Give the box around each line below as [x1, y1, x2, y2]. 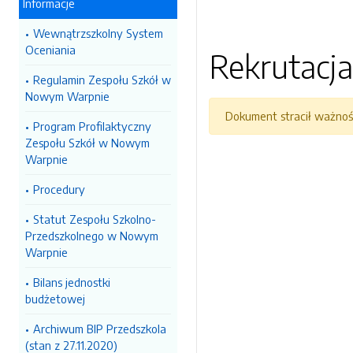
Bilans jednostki [33, 275, 110, 289]
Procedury [33, 182, 85, 196]
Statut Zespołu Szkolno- [33, 212, 156, 226]
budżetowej [25, 292, 85, 306]
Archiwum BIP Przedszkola [33, 321, 166, 336]
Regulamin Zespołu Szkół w [33, 72, 171, 87]
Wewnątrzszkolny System [33, 26, 163, 40]
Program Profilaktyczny [33, 119, 151, 133]
